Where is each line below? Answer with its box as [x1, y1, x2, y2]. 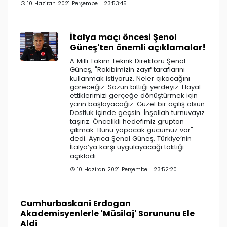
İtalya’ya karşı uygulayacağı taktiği [70, 142, 184, 152]
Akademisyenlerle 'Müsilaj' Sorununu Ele [20, 207, 195, 219]
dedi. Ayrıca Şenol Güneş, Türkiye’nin [70, 133, 192, 143]
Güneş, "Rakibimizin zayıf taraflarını [70, 64, 185, 74]
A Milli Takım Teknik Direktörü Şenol [70, 56, 185, 66]
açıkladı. [70, 150, 97, 161]
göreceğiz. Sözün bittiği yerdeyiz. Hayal [70, 82, 201, 92]
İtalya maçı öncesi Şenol [70, 31, 177, 43]
